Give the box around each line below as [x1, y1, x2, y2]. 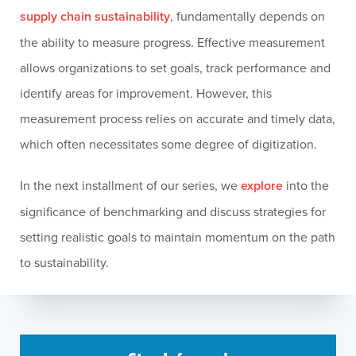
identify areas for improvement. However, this [20, 84, 272, 102]
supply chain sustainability [20, 7, 170, 25]
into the [283, 176, 329, 194]
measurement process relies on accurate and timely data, [20, 110, 335, 127]
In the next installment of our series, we [20, 176, 241, 194]
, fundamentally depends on [170, 7, 325, 25]
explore [241, 176, 283, 195]
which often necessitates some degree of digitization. [20, 135, 317, 153]
